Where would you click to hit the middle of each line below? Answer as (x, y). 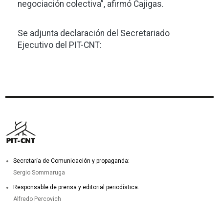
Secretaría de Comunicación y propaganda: (72, 161)
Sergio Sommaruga (39, 173)
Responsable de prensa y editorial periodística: (77, 187)
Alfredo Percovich (37, 199)
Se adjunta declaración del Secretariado (94, 33)
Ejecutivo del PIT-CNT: (60, 45)
